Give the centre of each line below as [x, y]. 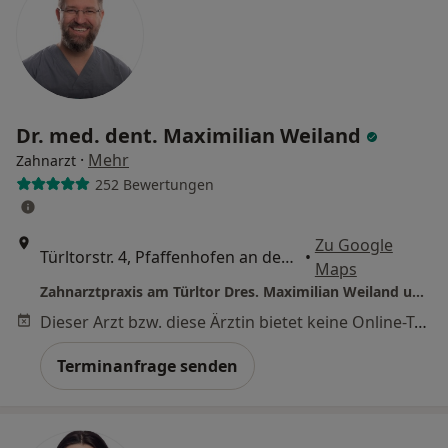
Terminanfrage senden [147, 366]
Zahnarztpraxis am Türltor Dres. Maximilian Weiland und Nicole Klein [418, 291]
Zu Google [353, 245]
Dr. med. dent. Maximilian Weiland [191, 135]
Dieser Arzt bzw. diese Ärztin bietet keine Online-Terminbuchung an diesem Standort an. [420, 322]
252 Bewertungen [154, 184]
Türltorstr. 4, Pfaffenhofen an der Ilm [287, 257]
